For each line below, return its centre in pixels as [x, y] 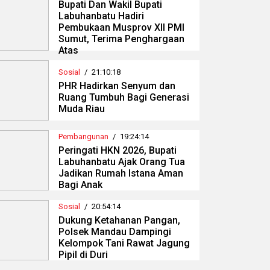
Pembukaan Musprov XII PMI [121, 28]
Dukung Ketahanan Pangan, [119, 220]
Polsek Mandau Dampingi [115, 231]
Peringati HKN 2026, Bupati [118, 150]
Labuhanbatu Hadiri [101, 16]
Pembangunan [83, 136]
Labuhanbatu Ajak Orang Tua [122, 162]
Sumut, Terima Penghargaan [121, 39]
